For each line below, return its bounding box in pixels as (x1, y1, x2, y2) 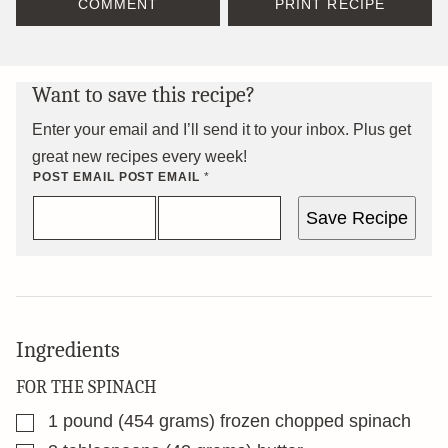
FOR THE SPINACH (16, 377, 157, 399)
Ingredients (16, 337, 120, 363)
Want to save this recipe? (32, 82, 255, 108)
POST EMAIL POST (33, 170, 155, 184)
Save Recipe (306, 208, 408, 228)
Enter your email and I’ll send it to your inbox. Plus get (32, 121, 411, 138)
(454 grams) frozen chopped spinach (118, 411, 411, 432)
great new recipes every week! (32, 148, 247, 165)
